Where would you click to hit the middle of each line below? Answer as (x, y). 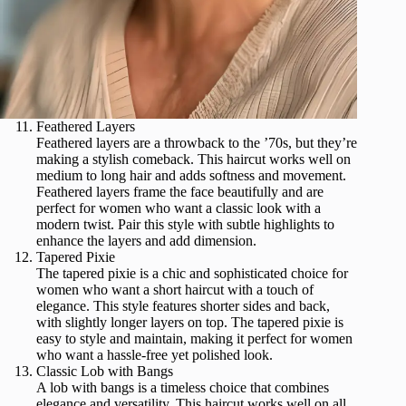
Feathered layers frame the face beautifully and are (180, 192)
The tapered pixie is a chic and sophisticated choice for (192, 274)
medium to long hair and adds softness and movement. (191, 176)
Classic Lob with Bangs (105, 372)
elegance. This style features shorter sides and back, (183, 306)
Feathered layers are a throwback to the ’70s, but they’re (197, 143)
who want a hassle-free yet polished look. (155, 355)
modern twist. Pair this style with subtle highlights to (185, 225)
